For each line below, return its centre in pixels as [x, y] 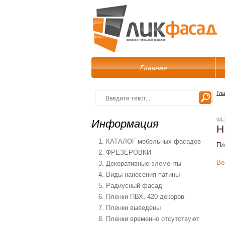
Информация [125, 124]
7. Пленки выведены [130, 208]
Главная [153, 68]
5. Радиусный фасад [130, 186]
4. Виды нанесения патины [139, 175]
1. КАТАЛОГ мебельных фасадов [150, 141]
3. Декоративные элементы [140, 163]
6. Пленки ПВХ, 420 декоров [141, 197]
